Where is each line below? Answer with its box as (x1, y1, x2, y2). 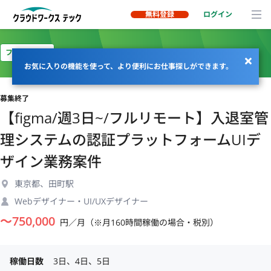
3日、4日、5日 (53, 255, 110, 267)
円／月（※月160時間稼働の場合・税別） (60, 217, 218, 228)
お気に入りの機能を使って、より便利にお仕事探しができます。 (24, 61, 233, 71)
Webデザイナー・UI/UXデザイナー (15, 195, 148, 207)
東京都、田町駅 (15, 178, 74, 189)
